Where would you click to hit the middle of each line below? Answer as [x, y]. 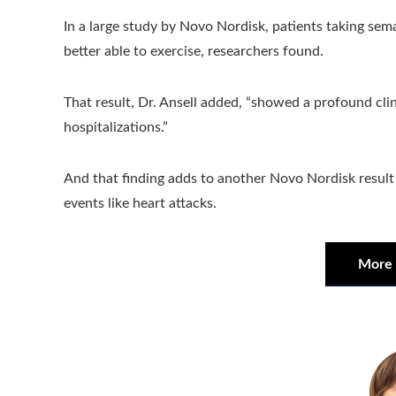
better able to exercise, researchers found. [194, 51]
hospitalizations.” [116, 127]
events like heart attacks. [140, 203]
